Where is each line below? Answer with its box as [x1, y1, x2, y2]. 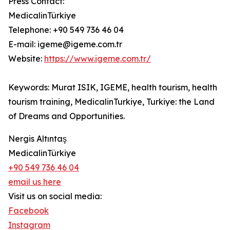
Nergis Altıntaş [8, 133, 67, 144]
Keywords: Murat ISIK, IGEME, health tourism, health [8, 82, 217, 93]
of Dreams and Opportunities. [8, 111, 125, 122]
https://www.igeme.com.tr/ [44, 53, 151, 64]
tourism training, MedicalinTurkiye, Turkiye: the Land [8, 97, 215, 107]
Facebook [8, 205, 49, 216]
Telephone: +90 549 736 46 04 [8, 25, 124, 35]
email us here [8, 177, 61, 187]
